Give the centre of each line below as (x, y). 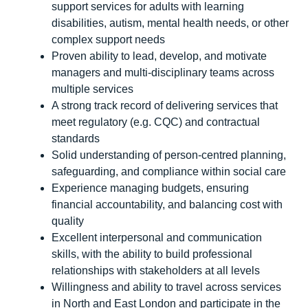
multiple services (92, 89)
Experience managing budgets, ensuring (150, 188)
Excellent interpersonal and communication (157, 237)
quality (68, 221)
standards (76, 138)
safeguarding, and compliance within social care (169, 171)
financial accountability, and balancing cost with (167, 204)
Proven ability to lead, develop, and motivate (159, 56)
